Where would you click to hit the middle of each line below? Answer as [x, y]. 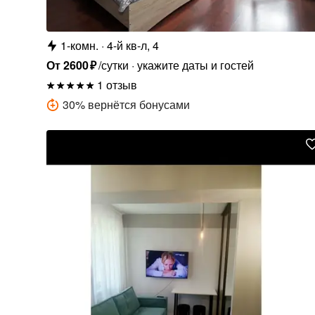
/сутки [113, 65]
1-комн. [79, 45]
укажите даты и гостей [195, 65]
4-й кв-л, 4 [133, 45]
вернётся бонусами [139, 104]
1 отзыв [117, 84]
